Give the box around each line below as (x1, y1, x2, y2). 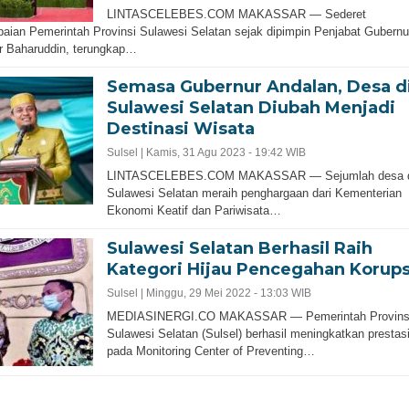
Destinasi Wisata (106, 118, 255, 139)
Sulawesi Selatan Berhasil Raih (106, 237, 372, 258)
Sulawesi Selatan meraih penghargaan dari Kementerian (106, 185, 402, 200)
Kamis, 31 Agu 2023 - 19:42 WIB (145, 145, 306, 159)
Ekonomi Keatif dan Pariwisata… (106, 203, 281, 217)
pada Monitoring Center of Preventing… (106, 343, 315, 358)
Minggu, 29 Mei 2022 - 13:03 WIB (145, 286, 311, 299)
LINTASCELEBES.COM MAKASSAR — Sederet (106, 6, 366, 21)
